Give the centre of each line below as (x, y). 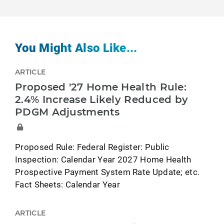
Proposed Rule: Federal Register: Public (92, 147)
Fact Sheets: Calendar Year (67, 184)
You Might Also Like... (76, 48)
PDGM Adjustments (67, 112)
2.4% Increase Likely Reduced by (102, 100)
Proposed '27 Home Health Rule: (101, 87)
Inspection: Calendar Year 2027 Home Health (103, 159)
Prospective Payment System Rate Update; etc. (107, 172)
